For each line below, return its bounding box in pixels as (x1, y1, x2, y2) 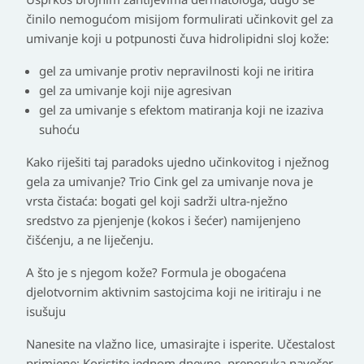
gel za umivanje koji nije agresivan (39, 82, 232, 99)
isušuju (26, 303, 66, 320)
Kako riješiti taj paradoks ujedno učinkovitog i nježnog (26, 154, 329, 171)
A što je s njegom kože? (26, 264, 158, 281)
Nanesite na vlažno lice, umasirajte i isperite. (26, 336, 274, 353)
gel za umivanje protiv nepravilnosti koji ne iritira (39, 63, 314, 80)
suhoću (39, 121, 80, 138)
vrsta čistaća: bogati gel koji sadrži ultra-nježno (26, 193, 288, 210)
